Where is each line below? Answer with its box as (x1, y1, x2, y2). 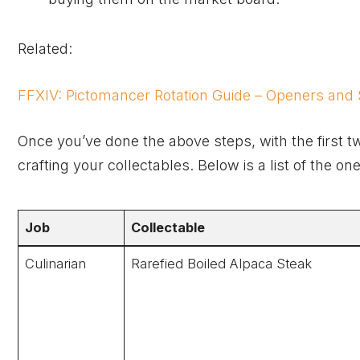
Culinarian (25, 255, 87, 272)
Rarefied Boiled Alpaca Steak (131, 255, 313, 272)
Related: (18, 39, 72, 57)
